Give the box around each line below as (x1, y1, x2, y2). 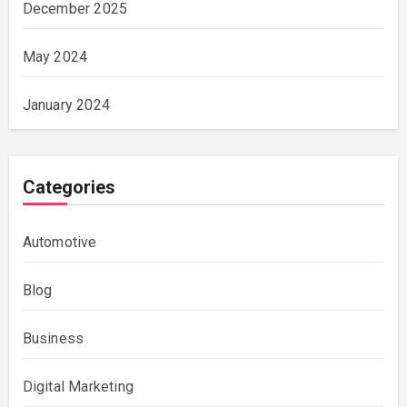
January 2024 (22, 96, 110, 114)
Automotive (22, 233, 97, 252)
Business (22, 330, 84, 348)
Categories (22, 176, 115, 199)
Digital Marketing (22, 378, 134, 396)
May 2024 (22, 48, 88, 66)
